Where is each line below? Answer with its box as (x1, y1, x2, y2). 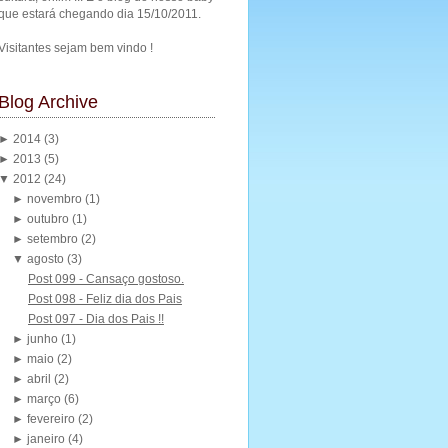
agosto (27, 252, 68, 266)
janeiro (27, 432, 69, 446)
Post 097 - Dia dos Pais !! (27, 312, 164, 326)
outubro (27, 212, 73, 226)
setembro (27, 232, 82, 246)
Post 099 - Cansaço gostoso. (27, 272, 184, 286)
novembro (27, 192, 86, 206)
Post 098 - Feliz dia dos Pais (27, 292, 182, 306)
